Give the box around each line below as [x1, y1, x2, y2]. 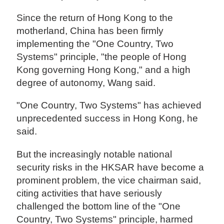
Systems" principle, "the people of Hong [16, 51, 187, 62]
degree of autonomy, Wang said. [16, 77, 156, 88]
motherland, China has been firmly [16, 25, 164, 36]
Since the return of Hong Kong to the [16, 12, 173, 23]
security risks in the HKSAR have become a [16, 161, 204, 172]
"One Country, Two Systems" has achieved [16, 100, 202, 111]
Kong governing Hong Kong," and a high [16, 64, 191, 75]
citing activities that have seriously [16, 187, 162, 198]
